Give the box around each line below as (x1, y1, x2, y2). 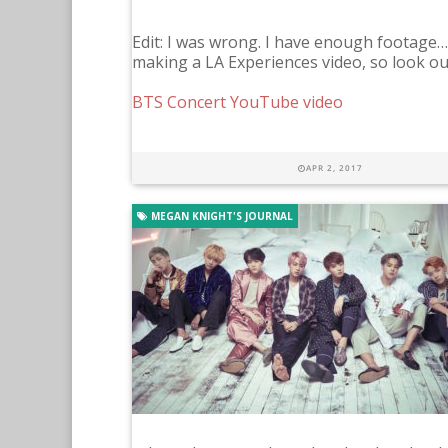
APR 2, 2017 (306, 162, 363, 173)
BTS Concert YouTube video (132, 91, 343, 113)
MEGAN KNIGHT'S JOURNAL (148, 209, 293, 223)
